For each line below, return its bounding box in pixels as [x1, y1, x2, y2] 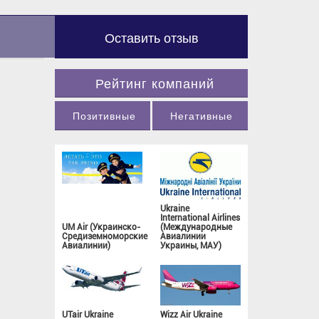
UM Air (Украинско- [62, 222, 140, 233]
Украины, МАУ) [160, 241, 222, 251]
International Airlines [160, 213, 241, 224]
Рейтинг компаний [95, 73, 214, 92]
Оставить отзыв [104, 27, 199, 46]
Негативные [169, 108, 233, 122]
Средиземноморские [62, 231, 147, 242]
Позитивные [72, 108, 136, 122]
